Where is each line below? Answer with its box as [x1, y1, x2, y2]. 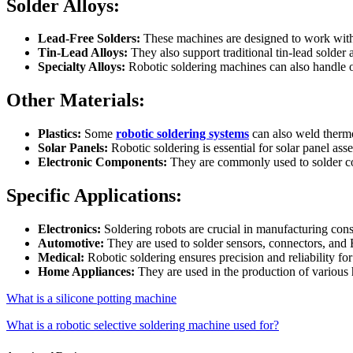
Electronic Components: [38, 155, 167, 169]
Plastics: [38, 127, 81, 141]
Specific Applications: [6, 185, 182, 206]
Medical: [38, 251, 84, 265]
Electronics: [38, 222, 101, 236]
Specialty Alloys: [38, 60, 125, 74]
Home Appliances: [38, 265, 135, 279]
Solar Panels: [38, 141, 108, 155]
